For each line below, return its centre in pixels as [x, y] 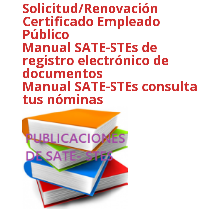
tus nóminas [62, 99]
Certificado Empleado [91, 21]
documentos [62, 73]
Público [46, 34]
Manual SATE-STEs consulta [110, 86]
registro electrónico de [95, 60]
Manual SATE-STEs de [90, 47]
